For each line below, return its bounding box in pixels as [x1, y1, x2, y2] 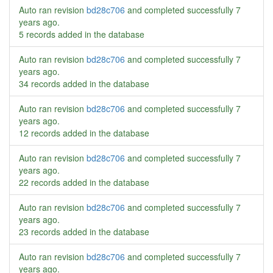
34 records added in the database [19, 77, 149, 90]
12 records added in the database [19, 127, 149, 139]
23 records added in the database [19, 225, 149, 238]
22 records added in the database [19, 176, 149, 188]
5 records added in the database [19, 28, 144, 40]
